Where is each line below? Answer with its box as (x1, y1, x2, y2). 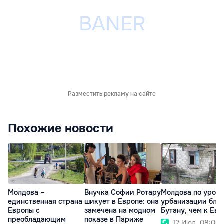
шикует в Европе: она (84, 196, 159, 206)
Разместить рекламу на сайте (68, 90, 156, 98)
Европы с (8, 205, 40, 215)
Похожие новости (8, 121, 113, 136)
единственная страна (8, 196, 82, 206)
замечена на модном (84, 205, 155, 215)
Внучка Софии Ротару (84, 187, 161, 197)
